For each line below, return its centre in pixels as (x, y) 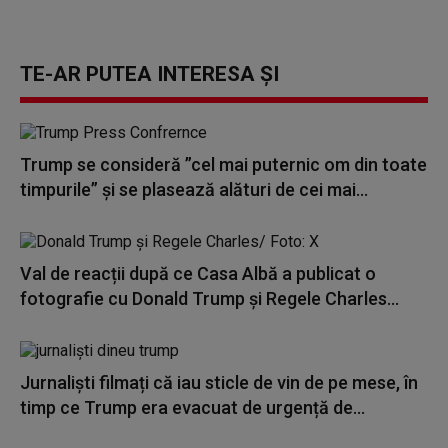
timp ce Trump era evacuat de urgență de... (192, 407)
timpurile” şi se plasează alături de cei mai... (194, 189)
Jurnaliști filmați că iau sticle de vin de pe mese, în (219, 382)
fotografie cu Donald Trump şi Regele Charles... (209, 298)
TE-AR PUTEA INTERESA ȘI (149, 74)
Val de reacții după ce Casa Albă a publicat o (198, 273)
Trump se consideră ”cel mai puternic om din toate (223, 164)
